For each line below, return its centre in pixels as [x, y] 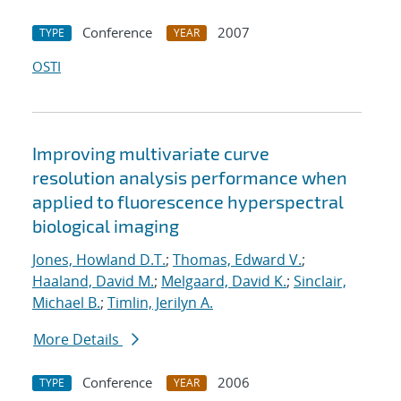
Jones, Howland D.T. [99, 260]
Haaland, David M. [93, 282]
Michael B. [66, 303]
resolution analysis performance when [190, 178]
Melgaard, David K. [224, 282]
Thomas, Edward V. [237, 260]
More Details [78, 340]
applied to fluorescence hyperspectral [188, 202]
